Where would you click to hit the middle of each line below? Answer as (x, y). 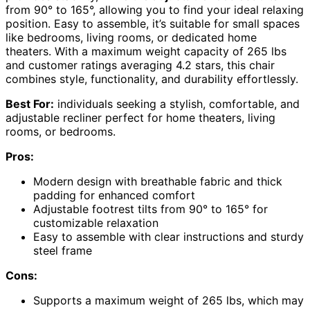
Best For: (30, 104)
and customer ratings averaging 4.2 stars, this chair (140, 65)
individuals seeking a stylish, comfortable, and (177, 104)
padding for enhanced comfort (114, 195)
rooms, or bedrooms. (61, 132)
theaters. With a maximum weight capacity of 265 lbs (146, 52)
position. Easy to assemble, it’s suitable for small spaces (153, 24)
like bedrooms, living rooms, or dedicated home (131, 38)
